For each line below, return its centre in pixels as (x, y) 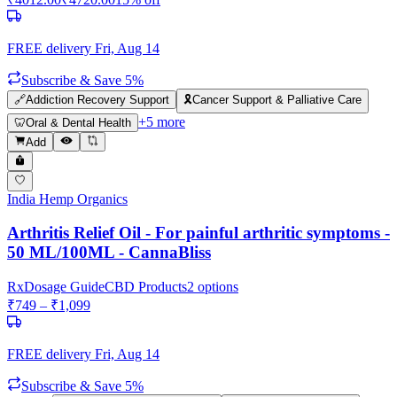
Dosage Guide (64, 287)
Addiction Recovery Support (97, 99)
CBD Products (146, 287)
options (216, 287)
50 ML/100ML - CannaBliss (109, 253)
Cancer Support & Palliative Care (277, 99)
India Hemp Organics (67, 198)
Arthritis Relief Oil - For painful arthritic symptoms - (198, 233)
